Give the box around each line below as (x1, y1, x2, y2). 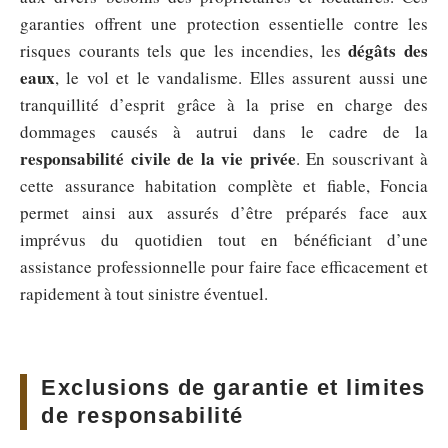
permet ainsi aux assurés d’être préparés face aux (20, 201, 428, 225)
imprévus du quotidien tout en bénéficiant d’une (20, 228, 428, 252)
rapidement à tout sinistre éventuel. (20, 282, 268, 306)
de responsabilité (41, 402, 244, 428)
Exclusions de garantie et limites (41, 374, 426, 400)
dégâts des (348, 38, 428, 64)
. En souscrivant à (295, 147, 428, 171)
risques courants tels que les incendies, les (20, 39, 349, 63)
